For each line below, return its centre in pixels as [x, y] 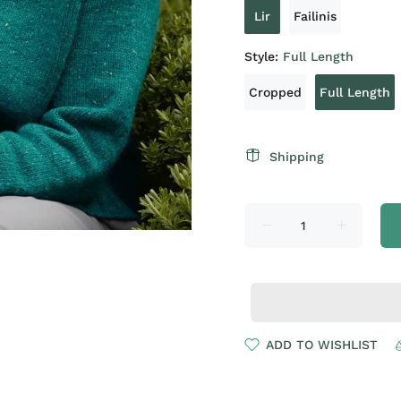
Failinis [315, 16]
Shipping [297, 157]
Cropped [275, 92]
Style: [264, 56]
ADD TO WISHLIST [322, 345]
